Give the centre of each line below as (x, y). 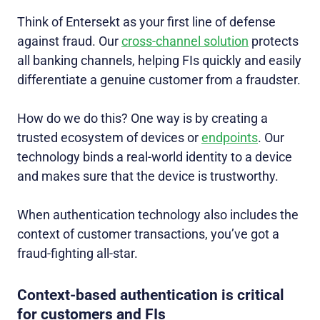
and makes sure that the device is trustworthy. (148, 176)
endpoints (230, 138)
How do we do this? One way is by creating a (142, 119)
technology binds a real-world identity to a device (155, 157)
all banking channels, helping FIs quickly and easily (159, 61)
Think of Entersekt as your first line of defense (146, 22)
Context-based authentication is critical (151, 295)
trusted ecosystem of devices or (109, 138)
